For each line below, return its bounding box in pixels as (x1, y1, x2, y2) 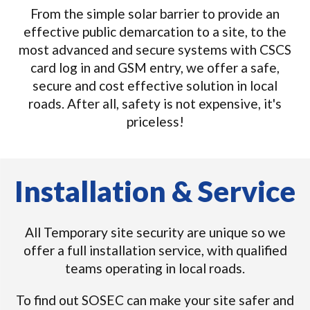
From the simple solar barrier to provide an (30, 6, 280, 21)
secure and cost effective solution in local (33, 77, 277, 93)
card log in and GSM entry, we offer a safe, (30, 60, 280, 75)
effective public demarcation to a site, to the (24, 24, 286, 39)
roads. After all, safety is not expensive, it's (28, 95, 282, 111)
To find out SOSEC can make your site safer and (16, 292, 294, 308)
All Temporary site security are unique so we (24, 224, 286, 240)
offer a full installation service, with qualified (23, 242, 287, 258)
